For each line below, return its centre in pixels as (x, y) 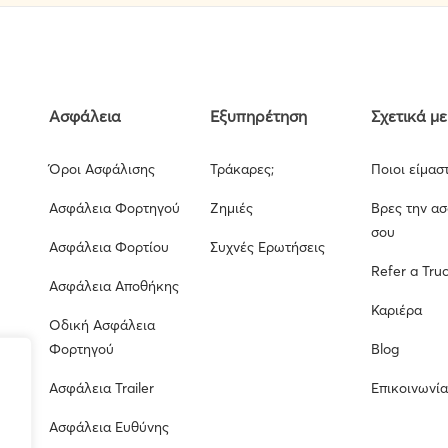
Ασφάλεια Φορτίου (109, 247)
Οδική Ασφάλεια (102, 325)
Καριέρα (397, 310)
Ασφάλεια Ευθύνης (109, 427)
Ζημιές (232, 208)
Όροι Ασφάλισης (102, 169)
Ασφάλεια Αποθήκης (114, 286)
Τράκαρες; (242, 169)
